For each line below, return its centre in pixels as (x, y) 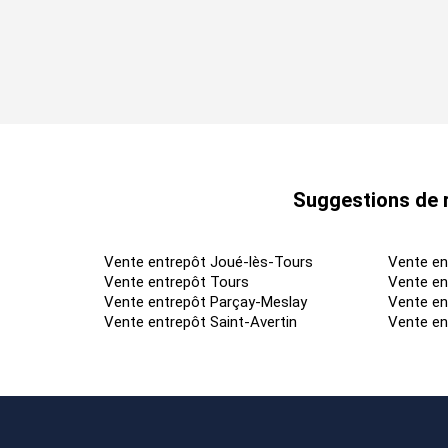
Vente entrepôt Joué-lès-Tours (208, 262)
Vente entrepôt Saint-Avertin (200, 322)
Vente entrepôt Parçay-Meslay (205, 302)
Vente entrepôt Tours (176, 282)
